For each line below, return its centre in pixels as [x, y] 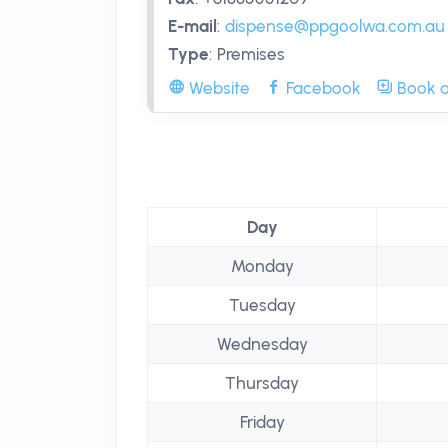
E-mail [192, 26]
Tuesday [262, 305]
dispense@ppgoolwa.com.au [335, 26]
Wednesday [262, 344]
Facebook [321, 88]
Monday [262, 266]
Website [217, 88]
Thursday [262, 383]
